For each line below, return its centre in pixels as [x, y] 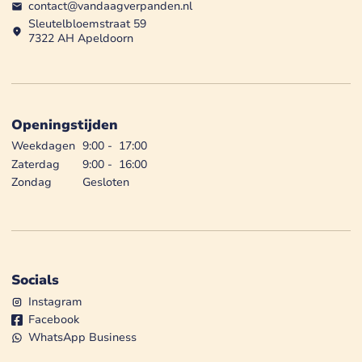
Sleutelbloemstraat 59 [87, 23]
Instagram [55, 301]
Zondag [32, 182]
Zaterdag [36, 164]
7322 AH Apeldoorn [81, 38]
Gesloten [105, 182]
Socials [35, 280]
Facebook [54, 319]
